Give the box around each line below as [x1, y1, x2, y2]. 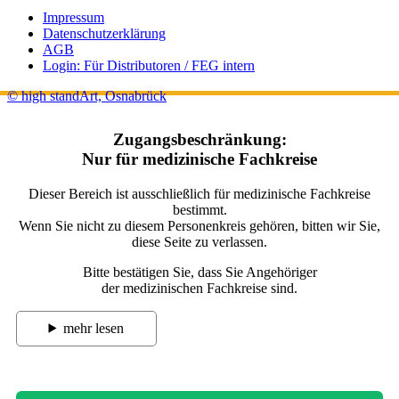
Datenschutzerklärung [43, 26, 166, 42]
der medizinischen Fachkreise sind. [102, 280, 297, 296]
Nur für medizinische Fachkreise [82, 150, 317, 169]
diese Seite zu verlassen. [132, 233, 267, 249]
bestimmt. [172, 201, 227, 217]
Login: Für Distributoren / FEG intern [43, 58, 255, 74]
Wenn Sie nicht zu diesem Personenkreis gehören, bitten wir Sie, [19, 217, 380, 233]
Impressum [43, 10, 104, 26]
